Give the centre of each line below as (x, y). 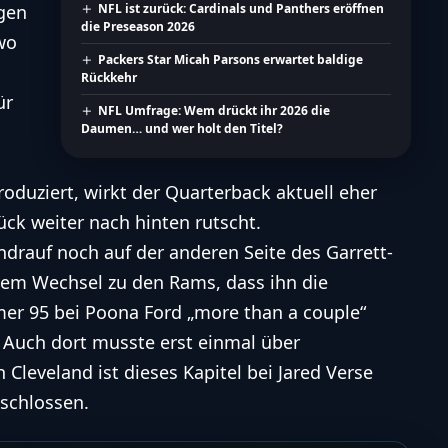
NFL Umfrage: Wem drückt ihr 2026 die (214, 111)
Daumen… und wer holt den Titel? (181, 129)
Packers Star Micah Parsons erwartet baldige (230, 60)
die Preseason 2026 (137, 27)
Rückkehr (108, 78)
